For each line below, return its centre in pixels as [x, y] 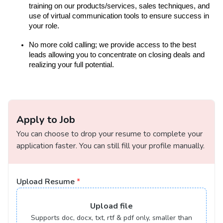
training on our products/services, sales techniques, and [119, 6]
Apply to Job [46, 120]
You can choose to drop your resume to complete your [110, 134]
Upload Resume [46, 182]
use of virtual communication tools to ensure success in [119, 16]
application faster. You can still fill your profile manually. [111, 146]
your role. [45, 26]
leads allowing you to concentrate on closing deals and [117, 55]
